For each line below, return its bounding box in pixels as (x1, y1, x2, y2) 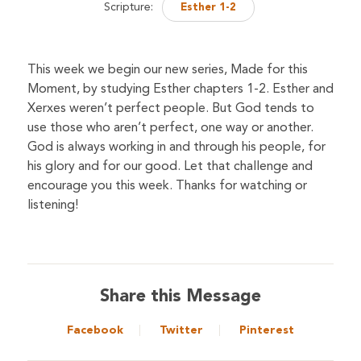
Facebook (66, 325, 123, 337)
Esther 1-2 (180, 2, 236, 14)
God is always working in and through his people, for (27, 141, 326, 155)
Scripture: (103, 2, 156, 14)
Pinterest (239, 325, 294, 337)
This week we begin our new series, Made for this (27, 64, 308, 77)
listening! (27, 199, 78, 213)
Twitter (159, 325, 203, 337)
